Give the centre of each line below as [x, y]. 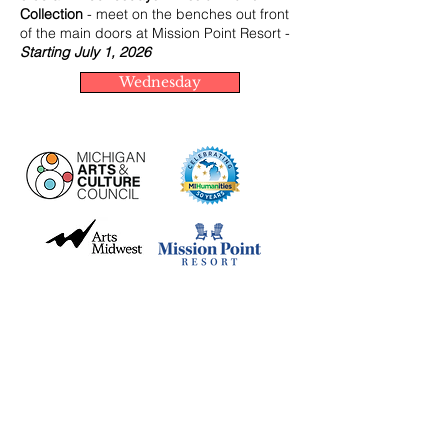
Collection [51, 14]
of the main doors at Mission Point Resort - [155, 33]
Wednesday [160, 82]
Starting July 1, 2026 [85, 52]
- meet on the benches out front [186, 14]
